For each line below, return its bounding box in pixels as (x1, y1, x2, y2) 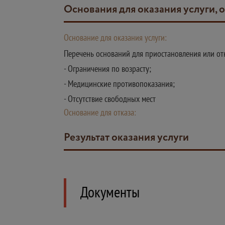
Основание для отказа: (64, 106, 136, 118)
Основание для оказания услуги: (64, 32, 167, 43)
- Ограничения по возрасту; (64, 63, 151, 74)
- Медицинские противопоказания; (64, 78, 175, 89)
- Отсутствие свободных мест (64, 93, 156, 104)
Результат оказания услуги (70, 130, 189, 146)
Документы (80, 182, 140, 201)
